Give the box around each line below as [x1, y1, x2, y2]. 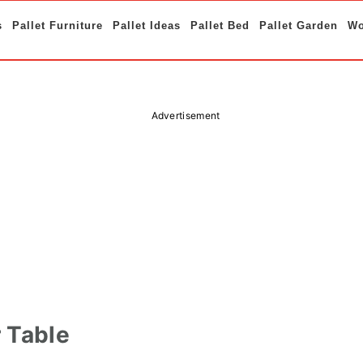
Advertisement [151, 109, 220, 122]
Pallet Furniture [12, 19, 103, 32]
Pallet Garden [259, 19, 338, 32]
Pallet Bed [190, 19, 250, 32]
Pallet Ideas [113, 19, 181, 32]
